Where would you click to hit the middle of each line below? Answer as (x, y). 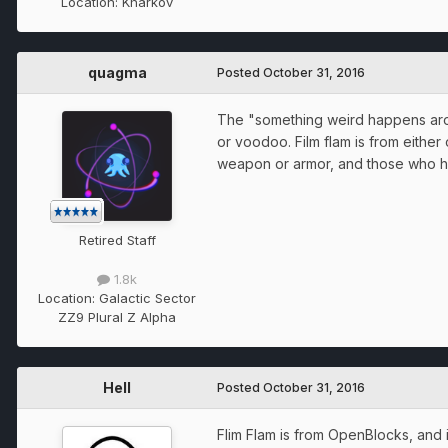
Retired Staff (117, 240)
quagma (117, 73)
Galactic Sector (147, 298)
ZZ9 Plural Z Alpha (117, 317)
